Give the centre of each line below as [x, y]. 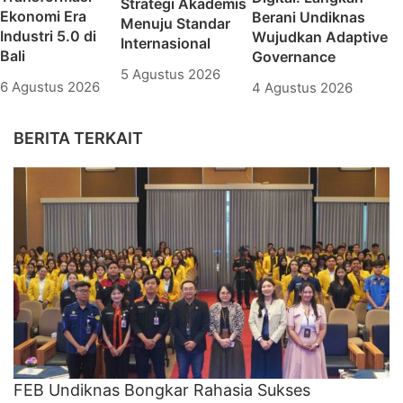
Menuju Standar [175, 23]
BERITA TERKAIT [78, 138]
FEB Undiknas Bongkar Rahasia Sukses [162, 390]
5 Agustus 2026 [170, 74]
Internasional [165, 43]
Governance [293, 56]
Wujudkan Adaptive [319, 36]
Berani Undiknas [308, 17]
